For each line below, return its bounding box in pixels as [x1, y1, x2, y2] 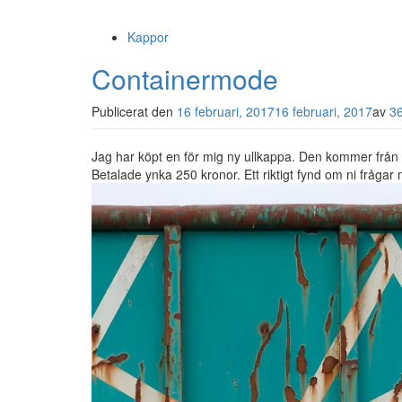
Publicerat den [92, 102, 177, 120]
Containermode [92, 59, 278, 98]
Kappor [127, 28, 169, 46]
